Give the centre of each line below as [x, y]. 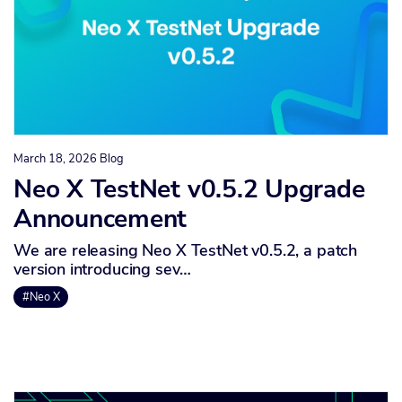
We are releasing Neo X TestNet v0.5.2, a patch [186, 251]
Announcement [100, 219]
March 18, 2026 [55, 159]
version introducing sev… [102, 270]
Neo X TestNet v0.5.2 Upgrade [189, 190]
